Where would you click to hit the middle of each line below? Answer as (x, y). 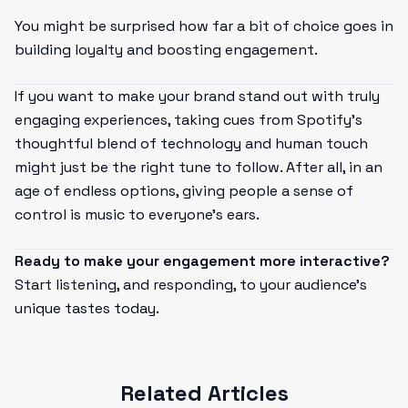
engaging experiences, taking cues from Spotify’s (189, 120)
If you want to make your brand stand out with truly (197, 96)
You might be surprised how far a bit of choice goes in (204, 26)
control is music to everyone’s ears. (137, 214)
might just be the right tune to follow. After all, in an (199, 167)
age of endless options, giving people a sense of (184, 191)
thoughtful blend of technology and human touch (191, 143)
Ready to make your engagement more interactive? (202, 261)
